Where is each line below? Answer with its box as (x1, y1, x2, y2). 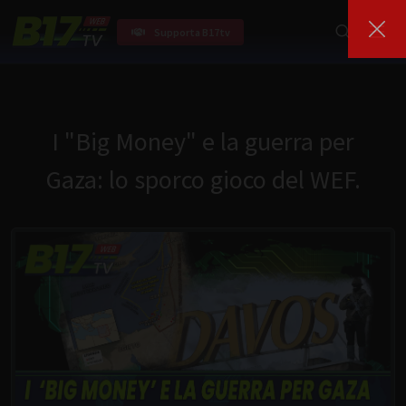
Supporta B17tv (154, 24, 230, 39)
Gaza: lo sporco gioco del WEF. (45, 163, 361, 196)
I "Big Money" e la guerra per (52, 125, 354, 158)
